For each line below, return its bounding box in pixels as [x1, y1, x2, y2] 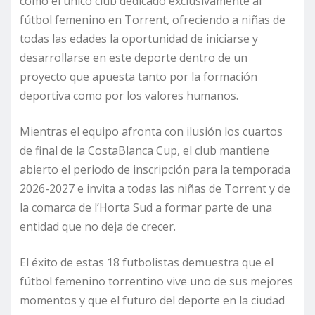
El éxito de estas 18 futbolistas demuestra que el [20, 254, 274, 270]
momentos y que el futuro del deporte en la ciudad [20, 292, 285, 308]
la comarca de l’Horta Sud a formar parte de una [20, 199, 272, 215]
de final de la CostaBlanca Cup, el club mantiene [20, 142, 269, 158]
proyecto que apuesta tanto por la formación [20, 68, 257, 84]
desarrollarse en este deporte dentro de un [20, 49, 247, 65]
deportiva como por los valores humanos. [20, 87, 238, 103]
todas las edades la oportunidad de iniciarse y [20, 30, 258, 46]
